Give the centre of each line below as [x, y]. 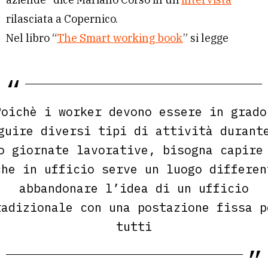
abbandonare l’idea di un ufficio [134, 188]
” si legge [206, 38]
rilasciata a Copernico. [62, 19]
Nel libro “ [31, 38]
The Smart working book [120, 38]
